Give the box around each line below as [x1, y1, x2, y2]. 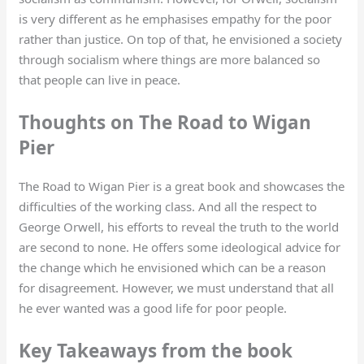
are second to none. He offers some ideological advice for [19, 238, 341, 255]
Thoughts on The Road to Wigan [19, 109, 312, 135]
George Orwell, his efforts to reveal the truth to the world [19, 218, 340, 235]
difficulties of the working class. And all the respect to [19, 197, 318, 214]
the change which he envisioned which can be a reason [19, 258, 327, 275]
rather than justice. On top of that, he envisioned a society [19, 30, 343, 47]
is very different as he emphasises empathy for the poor [19, 10, 332, 27]
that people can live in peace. [19, 71, 184, 88]
